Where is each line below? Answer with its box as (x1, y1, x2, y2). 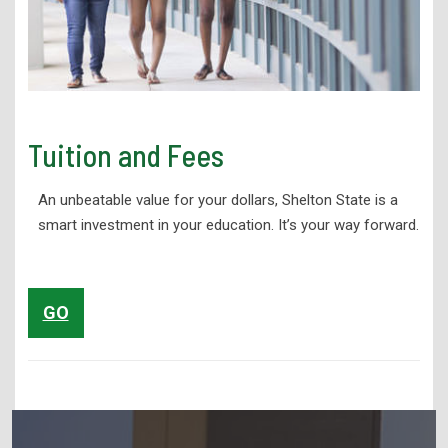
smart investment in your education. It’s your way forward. (37, 215, 419, 234)
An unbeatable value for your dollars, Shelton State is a (37, 190, 398, 209)
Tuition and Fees (27, 136, 224, 173)
